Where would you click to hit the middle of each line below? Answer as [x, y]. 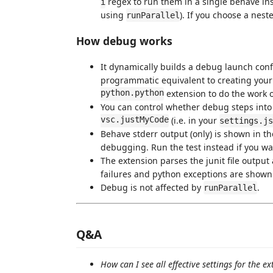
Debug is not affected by [152, 187]
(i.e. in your [194, 120]
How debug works [124, 41]
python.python [132, 93]
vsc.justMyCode [135, 120]
